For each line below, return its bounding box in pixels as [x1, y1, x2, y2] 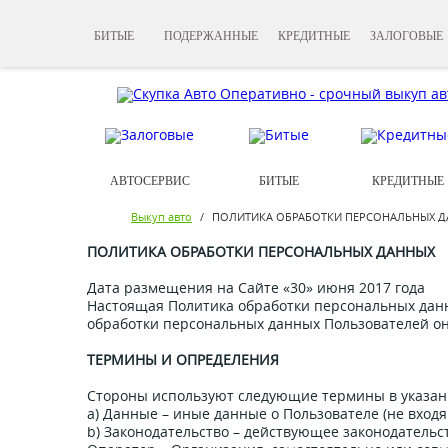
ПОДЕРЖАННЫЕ [164, 29, 258, 43]
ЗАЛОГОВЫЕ [370, 29, 443, 43]
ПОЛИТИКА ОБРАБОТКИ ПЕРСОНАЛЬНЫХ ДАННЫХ [87, 242, 435, 261]
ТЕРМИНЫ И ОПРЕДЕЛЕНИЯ [87, 350, 279, 369]
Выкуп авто [131, 209, 192, 224]
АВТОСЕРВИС [109, 174, 190, 188]
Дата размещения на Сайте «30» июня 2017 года [87, 278, 425, 297]
